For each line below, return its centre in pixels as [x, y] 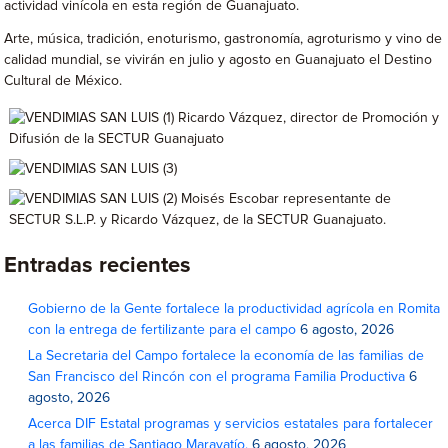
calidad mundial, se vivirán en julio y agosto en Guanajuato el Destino [218, 60]
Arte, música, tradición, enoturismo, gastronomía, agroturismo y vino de [223, 39]
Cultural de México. [63, 81]
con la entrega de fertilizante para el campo [162, 330]
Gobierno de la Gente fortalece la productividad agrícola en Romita [234, 309]
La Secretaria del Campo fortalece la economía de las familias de [226, 356]
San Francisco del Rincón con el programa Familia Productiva [217, 377]
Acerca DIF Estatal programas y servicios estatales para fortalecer [231, 424]
